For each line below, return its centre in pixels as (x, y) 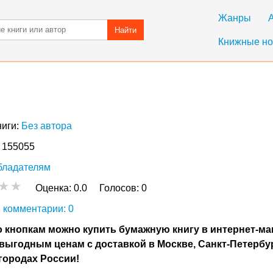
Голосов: (120, 188)
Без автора (47, 126)
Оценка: (55, 188)
